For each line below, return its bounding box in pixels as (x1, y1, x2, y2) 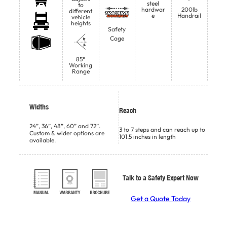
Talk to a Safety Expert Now (123, 173, 199, 182)
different (69, 7, 93, 15)
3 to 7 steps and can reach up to (119, 126, 205, 134)
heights (70, 19, 91, 27)
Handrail (177, 12, 202, 20)
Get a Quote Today (131, 194, 191, 203)
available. (29, 136, 56, 144)
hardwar (141, 6, 165, 14)
